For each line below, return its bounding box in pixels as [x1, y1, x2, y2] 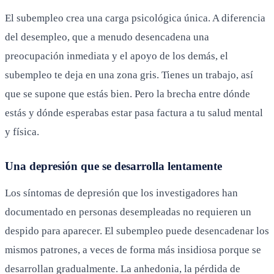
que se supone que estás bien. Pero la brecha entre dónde [5, 87, 250, 100]
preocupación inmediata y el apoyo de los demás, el [5, 50, 228, 62]
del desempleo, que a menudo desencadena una [5, 31, 209, 43]
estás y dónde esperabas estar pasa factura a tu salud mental [5, 106, 263, 119]
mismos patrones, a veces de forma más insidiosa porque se [5, 243, 261, 256]
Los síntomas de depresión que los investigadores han [5, 187, 238, 199]
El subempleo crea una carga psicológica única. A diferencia [5, 12, 265, 24]
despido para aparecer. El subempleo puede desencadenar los [5, 224, 269, 237]
